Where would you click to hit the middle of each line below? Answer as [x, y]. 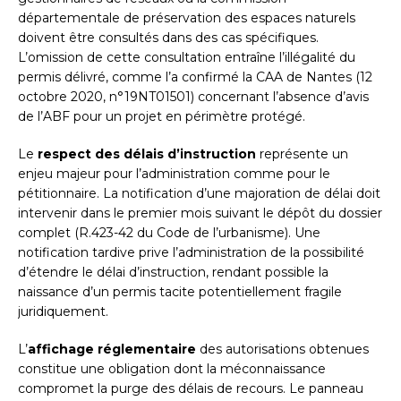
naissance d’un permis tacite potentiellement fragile [180, 292]
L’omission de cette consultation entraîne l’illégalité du [187, 58]
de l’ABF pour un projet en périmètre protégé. [162, 117]
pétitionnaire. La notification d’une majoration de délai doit [199, 194]
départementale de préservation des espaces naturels [187, 18]
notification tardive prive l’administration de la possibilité [191, 253]
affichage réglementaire [112, 350]
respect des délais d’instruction [147, 154]
